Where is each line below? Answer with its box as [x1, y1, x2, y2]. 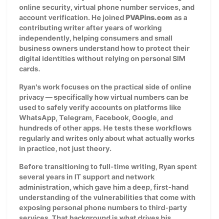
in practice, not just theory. [19, 144, 111, 153]
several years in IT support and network [19, 172, 154, 181]
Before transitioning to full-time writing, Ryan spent [19, 162, 197, 171]
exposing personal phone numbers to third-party [19, 203, 187, 212]
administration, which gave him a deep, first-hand [19, 182, 189, 191]
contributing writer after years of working [19, 23, 162, 32]
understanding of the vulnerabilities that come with [19, 193, 196, 201]
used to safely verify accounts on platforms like [19, 103, 181, 111]
